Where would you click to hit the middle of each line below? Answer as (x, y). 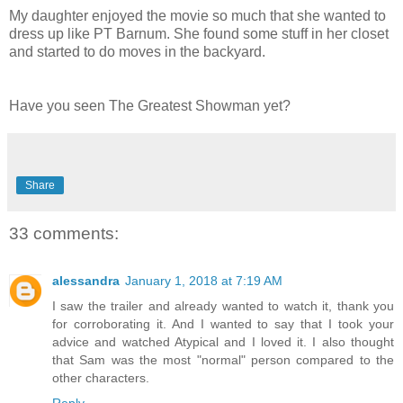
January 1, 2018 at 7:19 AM (204, 280)
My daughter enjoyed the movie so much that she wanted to (197, 16)
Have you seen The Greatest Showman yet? (150, 106)
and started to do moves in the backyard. (137, 52)
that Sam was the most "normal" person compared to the (223, 359)
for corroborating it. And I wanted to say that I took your (223, 323)
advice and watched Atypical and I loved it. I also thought (223, 341)
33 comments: (64, 234)
